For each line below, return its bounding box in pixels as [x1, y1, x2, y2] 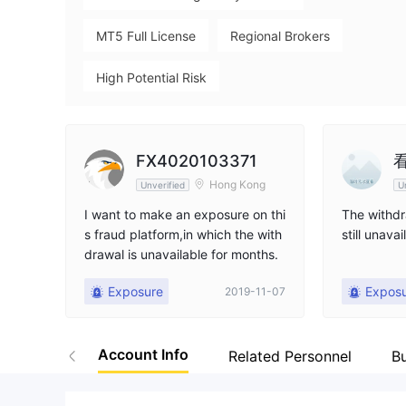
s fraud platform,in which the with [84, 227, 282, 242]
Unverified [140, 179, 185, 190]
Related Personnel [228, 346, 352, 365]
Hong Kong [209, 178, 266, 191]
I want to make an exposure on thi [84, 207, 285, 222]
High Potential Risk [96, 69, 207, 85]
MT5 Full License [96, 27, 196, 43]
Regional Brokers [230, 27, 330, 43]
